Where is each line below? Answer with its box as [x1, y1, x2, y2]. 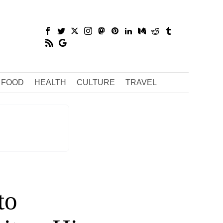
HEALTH [34, 78, 66, 87]
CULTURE [76, 78, 115, 87]
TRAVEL [125, 78, 157, 87]
